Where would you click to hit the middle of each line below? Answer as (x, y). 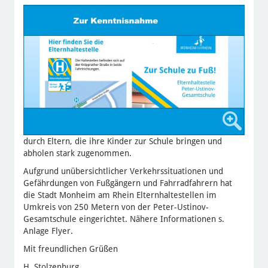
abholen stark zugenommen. (77, 153)
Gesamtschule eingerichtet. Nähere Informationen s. (124, 219)
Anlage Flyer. (48, 231)
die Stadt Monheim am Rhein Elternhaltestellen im (120, 195)
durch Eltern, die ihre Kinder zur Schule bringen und (122, 141)
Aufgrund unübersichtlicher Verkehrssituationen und (123, 171)
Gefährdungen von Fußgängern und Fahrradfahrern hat (127, 183)
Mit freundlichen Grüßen (70, 249)
